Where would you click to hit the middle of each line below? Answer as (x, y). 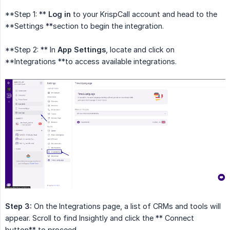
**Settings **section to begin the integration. (84, 26)
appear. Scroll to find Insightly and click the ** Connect (100, 218)
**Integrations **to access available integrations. (91, 62)
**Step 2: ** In (31, 50)
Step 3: (18, 206)
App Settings (82, 50)
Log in (60, 14)
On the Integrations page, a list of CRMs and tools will (126, 206)
